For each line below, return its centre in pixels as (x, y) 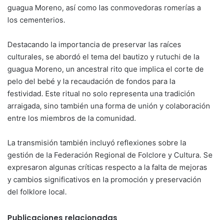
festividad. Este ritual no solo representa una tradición (101, 94)
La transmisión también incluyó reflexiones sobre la (97, 143)
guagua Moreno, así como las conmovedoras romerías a (104, 8)
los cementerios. (36, 20)
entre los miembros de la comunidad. (72, 118)
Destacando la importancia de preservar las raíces (94, 45)
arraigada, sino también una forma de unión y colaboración (109, 106)
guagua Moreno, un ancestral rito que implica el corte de (106, 69)
